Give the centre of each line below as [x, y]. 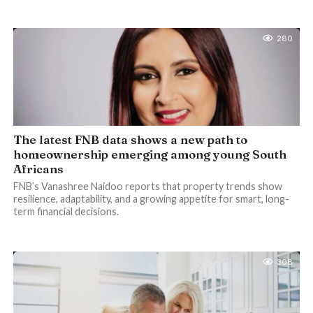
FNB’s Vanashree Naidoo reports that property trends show [147, 186]
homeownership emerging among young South [150, 154]
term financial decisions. [66, 211]
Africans [38, 169]
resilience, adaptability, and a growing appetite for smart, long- [151, 199]
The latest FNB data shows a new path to [130, 140]
